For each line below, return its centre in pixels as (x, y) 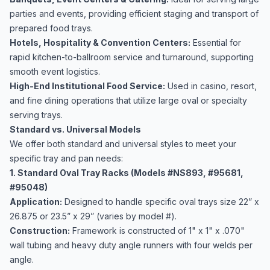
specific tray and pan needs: (66, 158)
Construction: (40, 231)
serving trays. (36, 115)
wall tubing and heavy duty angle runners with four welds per (131, 245)
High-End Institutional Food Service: (87, 86)
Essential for (216, 42)
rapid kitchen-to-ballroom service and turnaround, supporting (132, 57)
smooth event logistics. (55, 71)
